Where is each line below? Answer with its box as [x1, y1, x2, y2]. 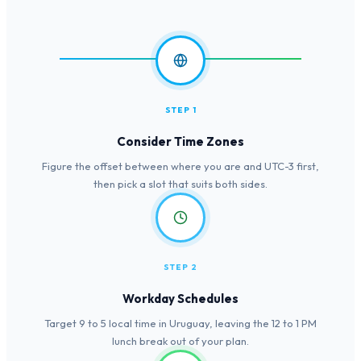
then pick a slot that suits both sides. [93, 177, 268, 191]
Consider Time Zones [117, 134, 244, 150]
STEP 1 [164, 105, 197, 116]
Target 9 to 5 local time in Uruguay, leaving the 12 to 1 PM [44, 317, 317, 330]
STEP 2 [164, 262, 197, 273]
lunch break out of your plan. [112, 334, 249, 348]
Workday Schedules [122, 291, 239, 307]
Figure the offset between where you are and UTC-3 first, [42, 160, 319, 173]
